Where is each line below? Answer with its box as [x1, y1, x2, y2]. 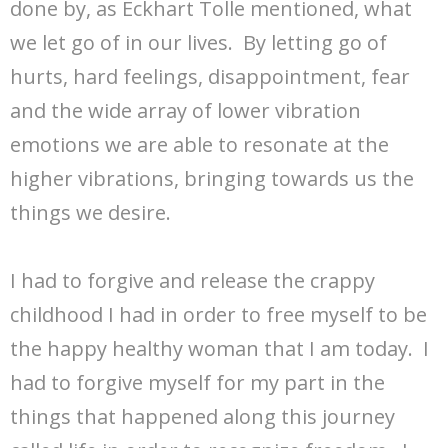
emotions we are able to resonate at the [10, 131, 389, 159]
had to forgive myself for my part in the [10, 369, 385, 397]
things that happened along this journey [10, 403, 395, 431]
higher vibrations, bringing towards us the [10, 165, 414, 193]
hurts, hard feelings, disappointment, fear [10, 63, 410, 91]
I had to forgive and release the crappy [10, 267, 375, 295]
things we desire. [10, 199, 171, 227]
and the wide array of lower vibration [10, 97, 361, 125]
